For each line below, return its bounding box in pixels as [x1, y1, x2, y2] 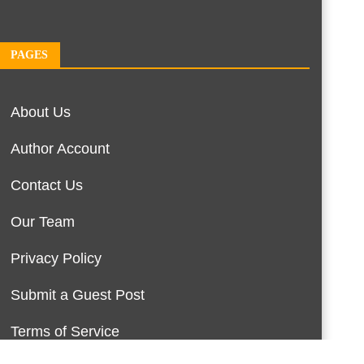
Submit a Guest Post [10, 286, 145, 303]
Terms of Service [10, 323, 119, 340]
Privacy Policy [10, 249, 102, 266]
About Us [10, 103, 71, 120]
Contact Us [10, 176, 83, 193]
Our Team [10, 213, 75, 230]
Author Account [10, 140, 110, 157]
